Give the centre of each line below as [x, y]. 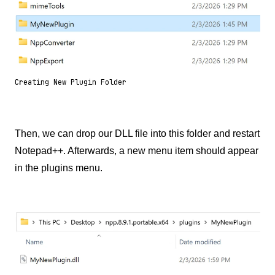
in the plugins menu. [59, 168]
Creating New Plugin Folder [71, 82]
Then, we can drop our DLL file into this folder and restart [137, 133]
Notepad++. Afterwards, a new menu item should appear [137, 150]
